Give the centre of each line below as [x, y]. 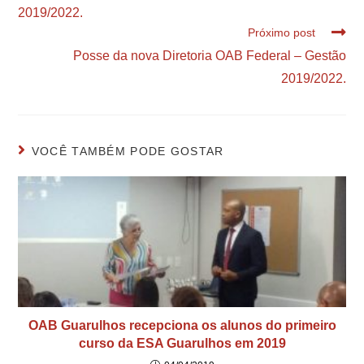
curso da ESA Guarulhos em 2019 [182, 344]
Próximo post [281, 32]
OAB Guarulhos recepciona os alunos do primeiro [182, 326]
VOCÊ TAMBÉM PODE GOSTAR [128, 151]
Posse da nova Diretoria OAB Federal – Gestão [209, 55]
